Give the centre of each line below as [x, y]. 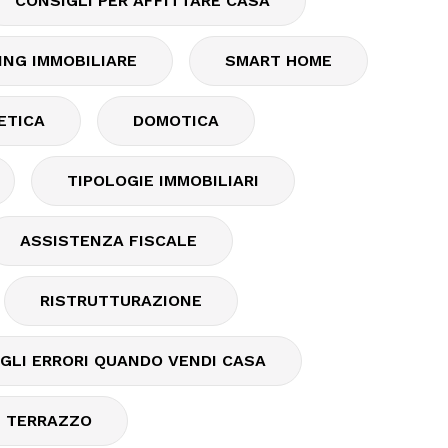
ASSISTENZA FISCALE [108, 240]
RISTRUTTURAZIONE [121, 300]
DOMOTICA [176, 120]
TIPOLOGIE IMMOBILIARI [163, 180]
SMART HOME [278, 60]
